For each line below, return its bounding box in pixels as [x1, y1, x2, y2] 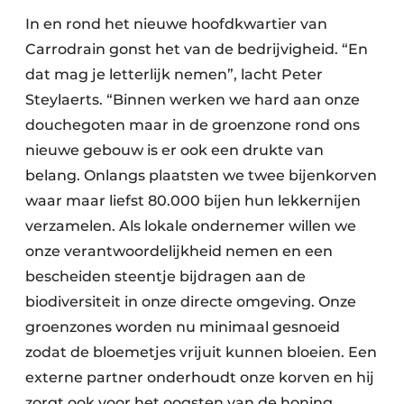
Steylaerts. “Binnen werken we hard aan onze [25, 91, 360, 109]
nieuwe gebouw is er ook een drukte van [25, 142, 324, 160]
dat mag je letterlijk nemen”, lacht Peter [25, 66, 323, 84]
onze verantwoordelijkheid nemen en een [25, 243, 333, 261]
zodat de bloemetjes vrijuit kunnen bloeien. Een [25, 344, 377, 362]
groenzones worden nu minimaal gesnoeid [25, 318, 340, 336]
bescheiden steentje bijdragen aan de [25, 268, 306, 286]
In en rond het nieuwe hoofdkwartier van [25, 15, 327, 33]
